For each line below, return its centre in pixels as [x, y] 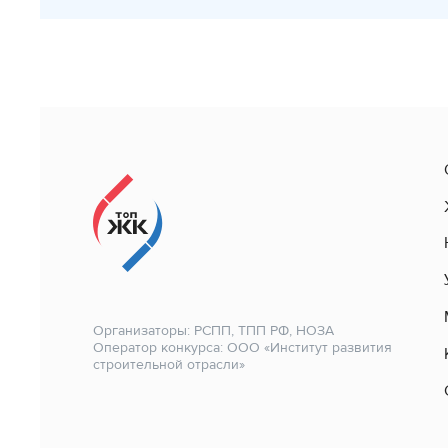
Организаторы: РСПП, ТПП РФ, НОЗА [213, 331]
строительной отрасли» [168, 365]
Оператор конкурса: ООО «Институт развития [242, 348]
